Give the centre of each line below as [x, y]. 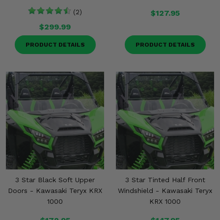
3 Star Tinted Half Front [165, 180]
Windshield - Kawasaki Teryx [165, 191]
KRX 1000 [165, 201]
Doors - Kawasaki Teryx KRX [55, 191]
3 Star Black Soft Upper [55, 180]
